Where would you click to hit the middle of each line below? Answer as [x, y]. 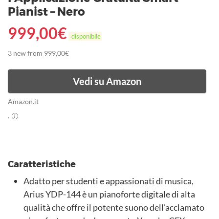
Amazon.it [26, 102]
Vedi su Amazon [107, 81]
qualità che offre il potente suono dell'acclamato [114, 208]
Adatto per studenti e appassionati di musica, [109, 181]
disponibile [85, 36]
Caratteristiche [42, 164]
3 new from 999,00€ [38, 54]
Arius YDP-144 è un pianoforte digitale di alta [109, 194]
